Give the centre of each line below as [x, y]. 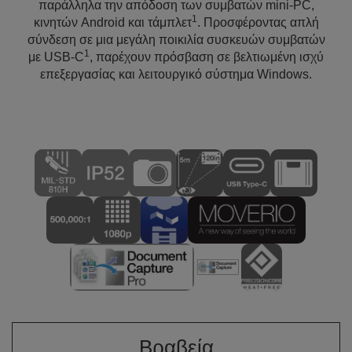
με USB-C [56, 57]
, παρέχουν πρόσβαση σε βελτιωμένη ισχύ [207, 57]
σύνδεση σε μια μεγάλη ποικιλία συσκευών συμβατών [176, 40]
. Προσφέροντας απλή [258, 22]
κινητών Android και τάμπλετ [112, 22]
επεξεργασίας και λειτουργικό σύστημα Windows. [176, 74]
